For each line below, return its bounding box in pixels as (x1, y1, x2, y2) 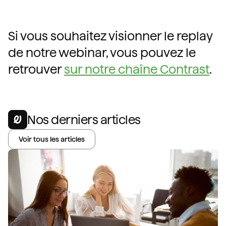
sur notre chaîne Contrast (64, 62, 209, 77)
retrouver (8, 62, 64, 77)
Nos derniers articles (27, 112, 141, 127)
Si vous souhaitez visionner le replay (8, 29, 212, 44)
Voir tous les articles (19, 135, 85, 143)
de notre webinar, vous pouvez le (8, 45, 196, 61)
